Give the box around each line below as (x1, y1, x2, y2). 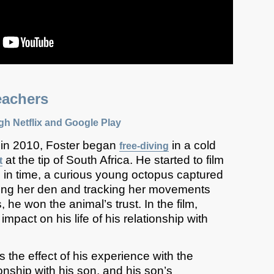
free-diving (119, 140, 169, 151)
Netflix (13, 117, 43, 128)
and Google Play (42, 117, 122, 128)
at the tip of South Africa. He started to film (2, 153, 224, 166)
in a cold (169, 138, 217, 152)
